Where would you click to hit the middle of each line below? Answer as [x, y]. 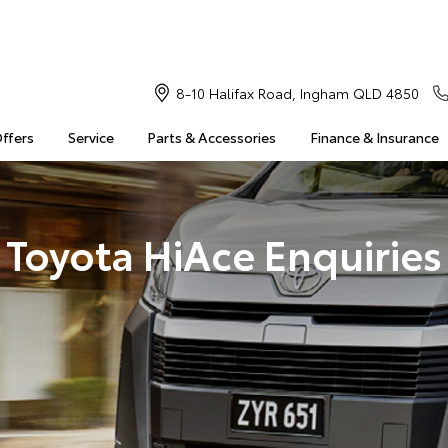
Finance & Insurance [374, 137]
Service [90, 137]
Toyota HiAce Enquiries [224, 252]
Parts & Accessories [212, 137]
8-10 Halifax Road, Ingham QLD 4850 [297, 93]
